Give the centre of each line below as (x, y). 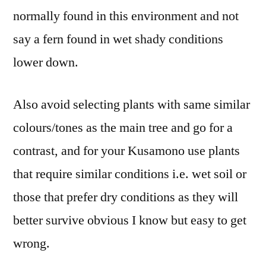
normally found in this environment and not (126, 16)
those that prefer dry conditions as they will (126, 197)
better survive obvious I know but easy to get (130, 220)
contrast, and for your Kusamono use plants (126, 151)
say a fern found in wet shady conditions (118, 39)
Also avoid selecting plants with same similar (132, 104)
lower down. (46, 62)
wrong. (31, 243)
